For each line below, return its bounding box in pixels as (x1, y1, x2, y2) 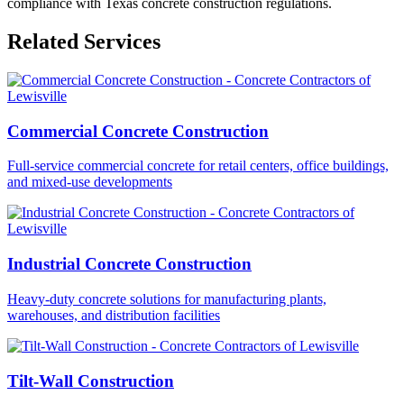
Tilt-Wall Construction (7, 371, 174, 390)
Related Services (7, 30, 161, 54)
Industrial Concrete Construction (7, 254, 252, 274)
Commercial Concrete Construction (7, 121, 269, 141)
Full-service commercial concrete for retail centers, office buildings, (7, 158, 389, 174)
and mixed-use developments (7, 174, 172, 190)
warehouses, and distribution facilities (7, 307, 220, 323)
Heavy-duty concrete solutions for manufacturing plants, (7, 290, 326, 307)
